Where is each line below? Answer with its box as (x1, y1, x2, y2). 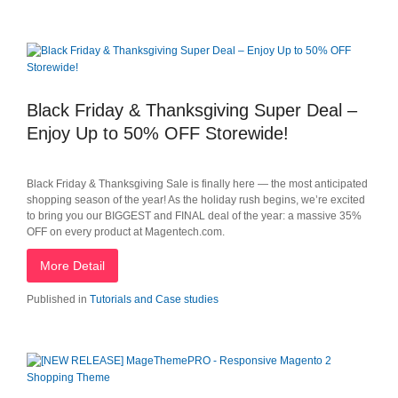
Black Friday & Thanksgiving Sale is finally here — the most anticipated (27, 178, 368, 190)
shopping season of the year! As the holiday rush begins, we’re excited (27, 194, 365, 206)
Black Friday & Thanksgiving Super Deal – (27, 100, 357, 120)
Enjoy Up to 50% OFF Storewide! (27, 123, 289, 143)
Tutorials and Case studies (90, 293, 219, 306)
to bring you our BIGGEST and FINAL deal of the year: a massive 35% (27, 210, 362, 222)
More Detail (40, 259, 105, 273)
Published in (27, 293, 87, 306)
